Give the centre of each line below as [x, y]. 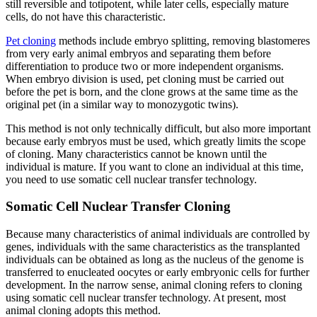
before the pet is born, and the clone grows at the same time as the [152, 91]
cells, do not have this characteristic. [86, 16]
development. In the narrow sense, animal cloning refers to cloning [154, 285]
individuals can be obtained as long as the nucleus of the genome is [155, 260]
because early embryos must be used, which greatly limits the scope [156, 141]
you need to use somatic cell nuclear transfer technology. [131, 179]
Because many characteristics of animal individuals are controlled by [158, 234]
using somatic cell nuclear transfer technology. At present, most [146, 298]
